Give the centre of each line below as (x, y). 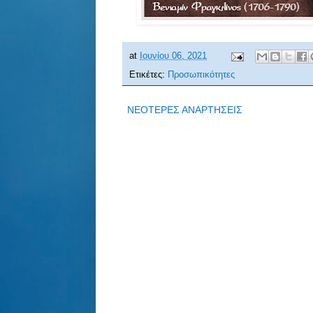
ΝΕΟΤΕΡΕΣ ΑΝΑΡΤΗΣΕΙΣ (185, 110)
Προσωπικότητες (201, 75)
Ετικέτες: (148, 75)
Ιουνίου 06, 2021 (173, 56)
